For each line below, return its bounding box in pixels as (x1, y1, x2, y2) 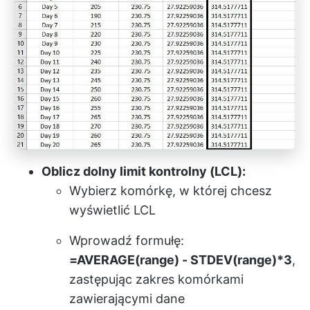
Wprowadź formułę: (69, 232, 184, 248)
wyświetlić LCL (69, 202, 156, 217)
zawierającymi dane (69, 291, 185, 306)
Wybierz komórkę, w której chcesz (69, 183, 272, 198)
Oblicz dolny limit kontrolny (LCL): (42, 163, 246, 179)
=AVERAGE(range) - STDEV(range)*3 (69, 252, 292, 267)
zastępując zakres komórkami (69, 271, 244, 286)
